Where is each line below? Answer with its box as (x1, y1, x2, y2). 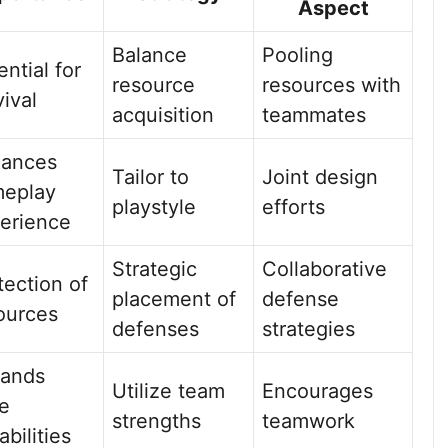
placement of (112, 287, 236, 311)
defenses (112, 317, 199, 341)
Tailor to (112, 165, 189, 189)
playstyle (112, 195, 196, 219)
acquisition (112, 103, 214, 127)
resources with (262, 73, 401, 97)
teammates (262, 103, 366, 127)
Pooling (262, 43, 333, 67)
